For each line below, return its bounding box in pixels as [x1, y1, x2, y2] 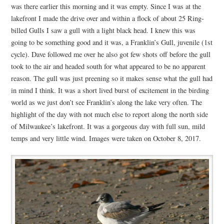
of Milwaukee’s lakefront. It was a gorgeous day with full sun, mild [10, 121, 205, 131]
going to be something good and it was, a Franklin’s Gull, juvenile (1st [10, 37, 212, 47]
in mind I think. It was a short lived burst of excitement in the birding [10, 85, 209, 95]
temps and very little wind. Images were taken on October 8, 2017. [10, 133, 201, 143]
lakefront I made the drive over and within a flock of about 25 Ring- [10, 13, 204, 23]
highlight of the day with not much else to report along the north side [10, 109, 208, 119]
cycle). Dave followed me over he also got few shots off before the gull [10, 49, 210, 59]
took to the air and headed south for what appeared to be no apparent [10, 61, 205, 71]
